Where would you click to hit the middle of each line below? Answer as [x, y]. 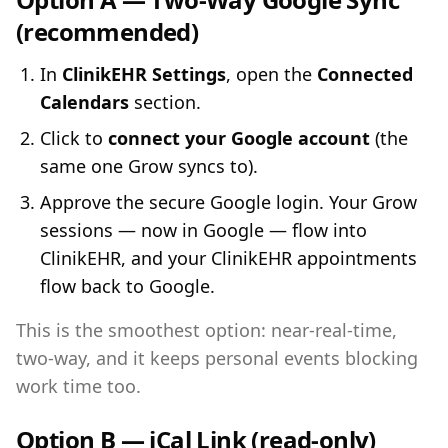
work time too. [78, 386]
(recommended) [107, 31]
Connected [365, 74]
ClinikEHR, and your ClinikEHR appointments [228, 258]
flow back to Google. [127, 286]
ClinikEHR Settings [144, 74]
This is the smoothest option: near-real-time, [206, 330]
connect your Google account [239, 138]
